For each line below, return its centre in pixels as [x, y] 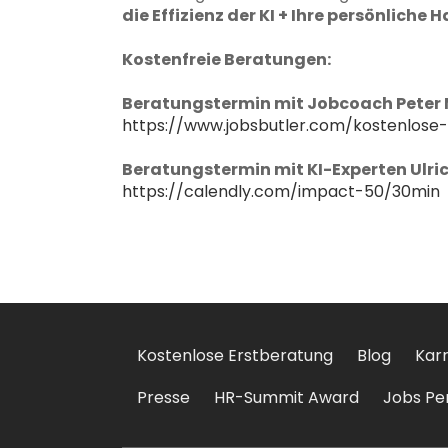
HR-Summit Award [286, 397]
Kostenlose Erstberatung [235, 355]
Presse [163, 397]
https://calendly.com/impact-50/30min [281, 191]
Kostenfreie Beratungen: [226, 59]
